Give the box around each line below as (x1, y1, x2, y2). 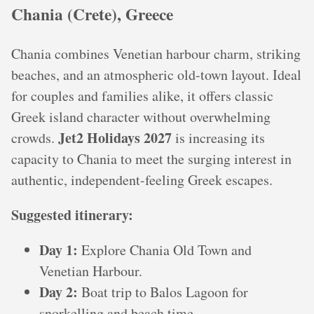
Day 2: (39, 281, 78, 302)
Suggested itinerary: (11, 204, 133, 225)
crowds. (11, 128, 58, 147)
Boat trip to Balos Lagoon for (78, 282, 248, 301)
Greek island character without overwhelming (11, 107, 271, 126)
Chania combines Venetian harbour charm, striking (11, 43, 301, 63)
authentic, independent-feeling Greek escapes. (11, 170, 273, 189)
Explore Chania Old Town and (78, 240, 252, 259)
